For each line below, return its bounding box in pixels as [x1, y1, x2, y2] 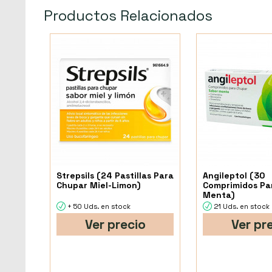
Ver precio [84, 216, 146, 233]
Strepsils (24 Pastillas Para [56, 170, 174, 182]
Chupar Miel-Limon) [56, 180, 140, 191]
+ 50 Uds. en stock [67, 202, 131, 211]
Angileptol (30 [203, 170, 265, 182]
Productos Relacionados [44, 6, 212, 25]
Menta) [203, 189, 235, 201]
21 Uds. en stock [214, 202, 270, 211]
